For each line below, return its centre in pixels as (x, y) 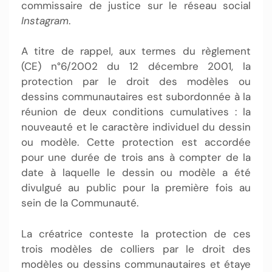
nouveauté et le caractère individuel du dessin (136, 127)
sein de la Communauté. (81, 203)
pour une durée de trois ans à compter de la (136, 157)
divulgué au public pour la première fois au (136, 188)
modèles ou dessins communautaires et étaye (136, 264)
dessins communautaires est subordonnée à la (136, 97)
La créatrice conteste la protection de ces (136, 233)
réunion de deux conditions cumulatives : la (136, 112)
